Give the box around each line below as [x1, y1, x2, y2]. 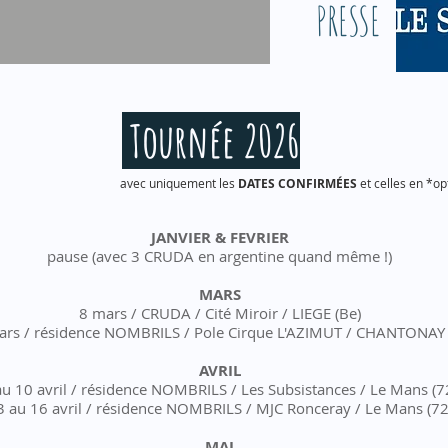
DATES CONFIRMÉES [238, 175, 357, 192]
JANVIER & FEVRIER [150, 227, 289, 248]
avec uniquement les [120, 175, 238, 191]
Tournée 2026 [122, 112, 300, 169]
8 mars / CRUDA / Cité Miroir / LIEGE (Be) [78, 303, 361, 323]
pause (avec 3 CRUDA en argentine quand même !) [47, 246, 392, 266]
